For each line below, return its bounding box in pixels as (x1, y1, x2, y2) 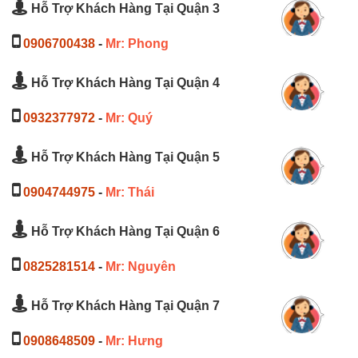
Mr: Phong (105, 36, 169, 50)
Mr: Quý (105, 110, 153, 125)
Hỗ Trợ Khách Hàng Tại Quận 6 (28, 224, 220, 238)
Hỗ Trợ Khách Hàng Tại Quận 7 (28, 298, 220, 312)
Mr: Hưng (105, 333, 163, 348)
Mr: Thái (105, 185, 154, 199)
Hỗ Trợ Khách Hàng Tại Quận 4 (28, 75, 220, 89)
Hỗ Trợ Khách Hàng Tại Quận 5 (28, 149, 220, 164)
